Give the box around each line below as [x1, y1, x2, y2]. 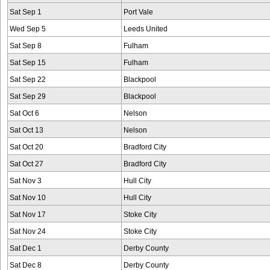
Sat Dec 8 [10, 262, 42, 269]
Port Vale [124, 8, 153, 16]
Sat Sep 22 [10, 76, 46, 83]
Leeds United [124, 25, 168, 33]
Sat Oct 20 [10, 143, 43, 151]
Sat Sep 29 [10, 93, 46, 100]
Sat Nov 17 [10, 211, 46, 218]
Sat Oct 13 [10, 127, 43, 134]
